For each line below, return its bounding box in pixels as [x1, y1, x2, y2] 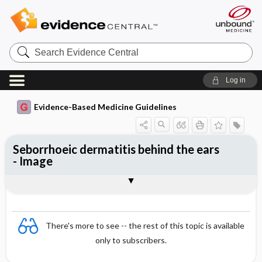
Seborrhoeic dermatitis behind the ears [12, 142, 219, 156]
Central [8, 60, 39, 70]
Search [8, 42, 39, 51]
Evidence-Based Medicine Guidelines [33, 102, 177, 112]
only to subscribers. [95, 235, 167, 245]
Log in [225, 76, 246, 84]
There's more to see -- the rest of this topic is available [46, 220, 244, 230]
